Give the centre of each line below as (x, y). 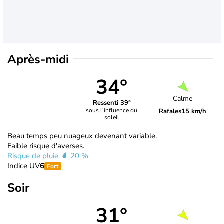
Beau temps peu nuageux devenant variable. (82, 136)
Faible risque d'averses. (46, 146)
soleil (112, 118)
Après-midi (38, 59)
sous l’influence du (112, 111)
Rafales (170, 112)
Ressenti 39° (112, 103)
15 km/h (194, 112)
